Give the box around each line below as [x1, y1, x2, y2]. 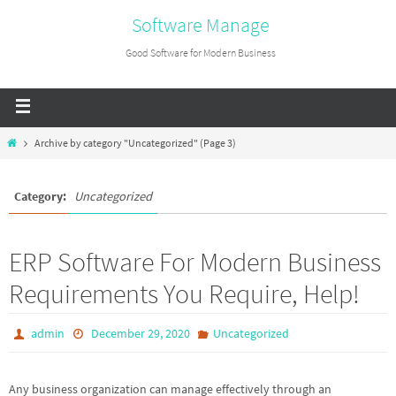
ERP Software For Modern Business [9, 245, 381, 278]
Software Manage [131, 12, 270, 37]
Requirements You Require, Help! [9, 277, 360, 310]
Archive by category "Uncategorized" [34, 137, 199, 149]
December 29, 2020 [90, 325, 190, 341]
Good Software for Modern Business [125, 46, 276, 59]
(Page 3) [198, 137, 237, 149]
